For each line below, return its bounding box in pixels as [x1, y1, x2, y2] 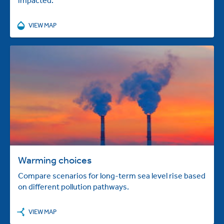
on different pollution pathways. [18, 181, 129, 191]
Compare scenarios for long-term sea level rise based [18, 170, 205, 180]
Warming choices [18, 154, 91, 165]
